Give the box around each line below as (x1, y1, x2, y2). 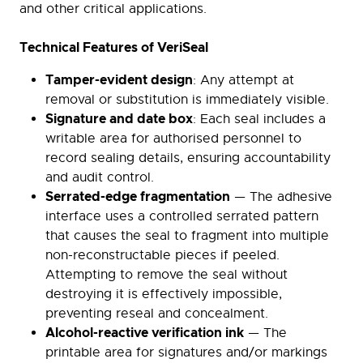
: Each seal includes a (193, 111, 326, 128)
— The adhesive (230, 189, 332, 206)
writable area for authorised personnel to (45, 130, 301, 147)
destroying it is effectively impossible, (45, 286, 282, 303)
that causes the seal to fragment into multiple (45, 228, 329, 245)
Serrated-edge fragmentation (45, 188, 230, 206)
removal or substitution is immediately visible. (45, 92, 329, 109)
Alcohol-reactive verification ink (45, 324, 244, 342)
